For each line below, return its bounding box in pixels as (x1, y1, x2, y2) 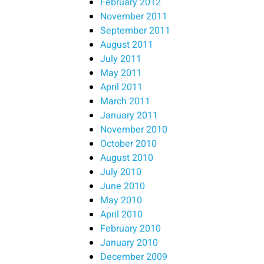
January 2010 (100, 236, 158, 250)
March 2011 (100, 94, 150, 109)
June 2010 (100, 179, 145, 194)
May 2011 (100, 66, 142, 81)
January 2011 (100, 108, 158, 123)
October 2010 (100, 137, 157, 151)
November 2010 (100, 123, 167, 137)
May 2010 (100, 193, 142, 208)
